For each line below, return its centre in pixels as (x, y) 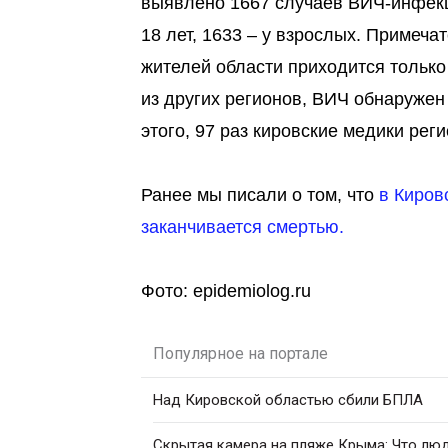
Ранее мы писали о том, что (260, 195)
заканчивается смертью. (242, 227)
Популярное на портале (240, 353)
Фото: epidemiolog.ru (226, 291)
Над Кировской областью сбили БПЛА (288, 400)
